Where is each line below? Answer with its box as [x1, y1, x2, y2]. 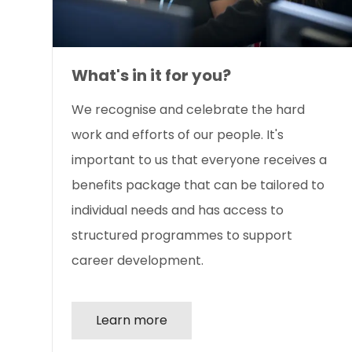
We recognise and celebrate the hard [71, 101, 305, 119]
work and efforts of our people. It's [71, 126, 284, 145]
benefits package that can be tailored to [71, 176, 324, 195]
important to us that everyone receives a [71, 151, 327, 170]
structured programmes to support [71, 226, 292, 245]
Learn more [96, 311, 167, 330]
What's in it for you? [71, 64, 231, 87]
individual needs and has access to [71, 201, 284, 220]
